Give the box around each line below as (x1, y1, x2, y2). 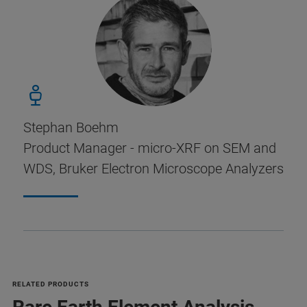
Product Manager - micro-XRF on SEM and (23, 140, 276, 157)
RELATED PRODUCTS (12, 280, 89, 288)
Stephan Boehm (23, 119, 119, 136)
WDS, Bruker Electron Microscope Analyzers (23, 160, 284, 177)
